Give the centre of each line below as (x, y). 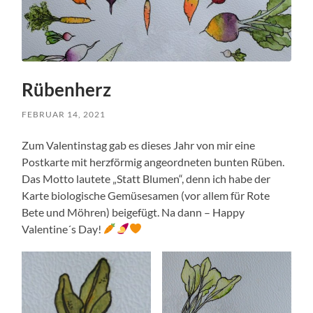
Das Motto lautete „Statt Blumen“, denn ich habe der (146, 178)
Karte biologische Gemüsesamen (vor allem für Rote (146, 195)
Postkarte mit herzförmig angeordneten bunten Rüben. (153, 161)
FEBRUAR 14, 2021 (64, 114)
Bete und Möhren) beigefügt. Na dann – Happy (133, 212)
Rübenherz (67, 89)
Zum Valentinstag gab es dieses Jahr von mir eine (139, 145)
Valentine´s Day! (63, 228)
